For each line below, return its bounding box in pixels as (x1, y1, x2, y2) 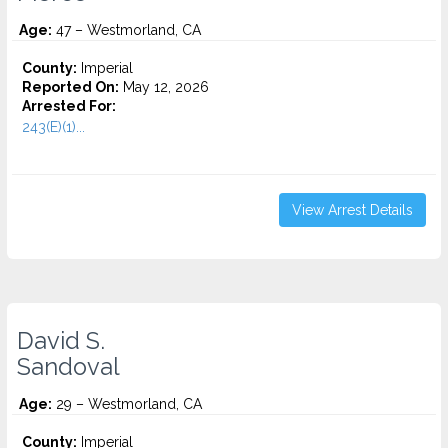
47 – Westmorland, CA (52, 22, 201, 38)
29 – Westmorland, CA (52, 396, 202, 412)
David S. (17, 327, 105, 355)
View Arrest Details (292, 202, 413, 218)
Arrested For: (22, 98, 116, 114)
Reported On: (22, 79, 119, 95)
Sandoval (17, 353, 120, 381)
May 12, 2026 (119, 79, 209, 95)
